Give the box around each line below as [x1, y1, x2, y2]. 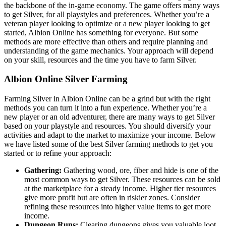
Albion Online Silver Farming [4, 74, 128, 85]
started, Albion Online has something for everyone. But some [4, 28, 198, 37]
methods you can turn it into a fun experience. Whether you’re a [4, 103, 207, 112]
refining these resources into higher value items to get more [24, 202, 211, 211]
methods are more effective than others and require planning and [4, 37, 208, 46]
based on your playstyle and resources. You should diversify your [4, 122, 211, 131]
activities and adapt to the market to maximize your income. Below [4, 131, 216, 140]
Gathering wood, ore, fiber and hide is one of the [62, 166, 218, 175]
